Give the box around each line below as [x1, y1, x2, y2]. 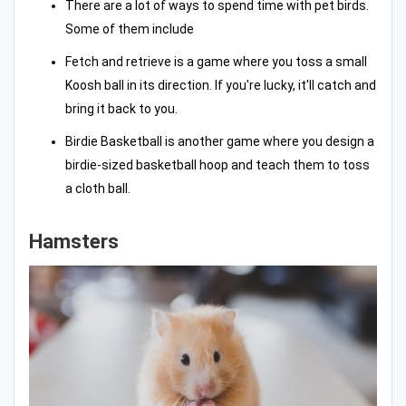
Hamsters [29, 229, 119, 253]
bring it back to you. [65, 101, 178, 116]
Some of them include [65, 21, 194, 36]
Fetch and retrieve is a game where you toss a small [65, 53, 367, 69]
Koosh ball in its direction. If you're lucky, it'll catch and [65, 77, 376, 92]
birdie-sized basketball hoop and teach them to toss [65, 157, 370, 172]
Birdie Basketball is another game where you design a [65, 133, 374, 149]
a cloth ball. [65, 180, 130, 196]
